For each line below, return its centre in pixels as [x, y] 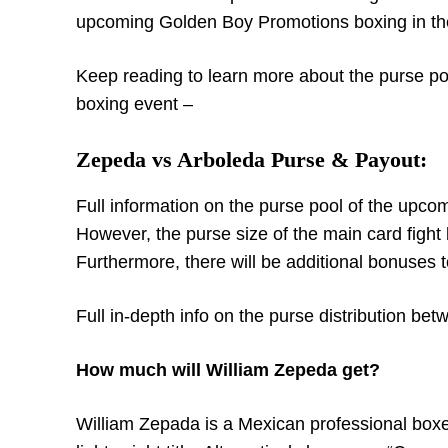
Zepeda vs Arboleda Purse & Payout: [251, 159]
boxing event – [134, 104]
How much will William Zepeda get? [228, 370]
